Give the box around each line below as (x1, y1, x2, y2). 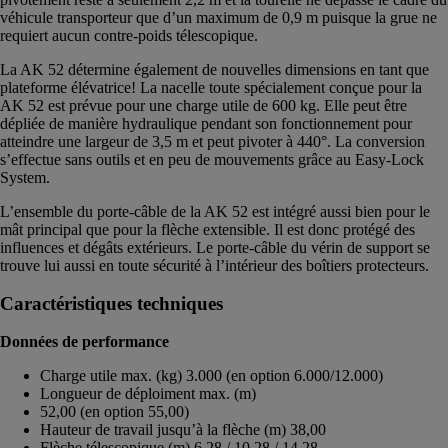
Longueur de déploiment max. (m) (40, 384, 256, 402)
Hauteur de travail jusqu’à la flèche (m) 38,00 (40, 420, 326, 438)
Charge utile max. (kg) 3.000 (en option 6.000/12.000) (40, 366, 383, 384)
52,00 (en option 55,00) (40, 402, 189, 420)
